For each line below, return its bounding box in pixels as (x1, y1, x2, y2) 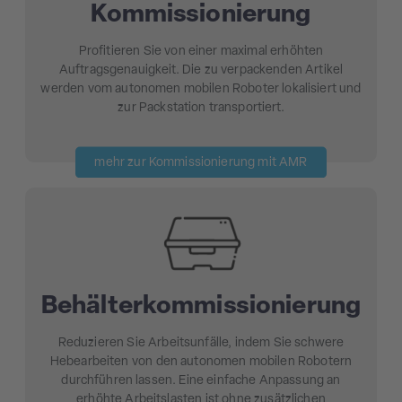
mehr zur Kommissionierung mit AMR (94, 155, 308, 170)
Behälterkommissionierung (40, 294, 362, 320)
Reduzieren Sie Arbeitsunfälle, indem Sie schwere (57, 336, 345, 351)
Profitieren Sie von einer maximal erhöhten (78, 45, 324, 59)
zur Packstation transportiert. (118, 101, 284, 116)
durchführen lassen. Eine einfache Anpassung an (61, 374, 341, 389)
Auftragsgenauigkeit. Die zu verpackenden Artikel (58, 64, 344, 78)
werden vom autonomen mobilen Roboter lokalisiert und (40, 83, 362, 97)
